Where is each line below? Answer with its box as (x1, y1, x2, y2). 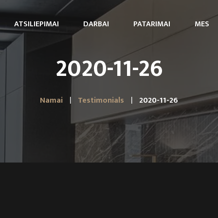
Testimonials (78, 94, 124, 107)
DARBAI (83, 18, 109, 31)
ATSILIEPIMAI (14, 18, 59, 31)
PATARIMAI (133, 18, 170, 31)
